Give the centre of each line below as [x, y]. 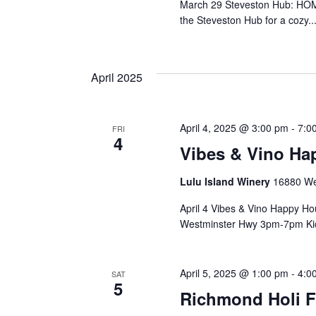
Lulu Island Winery [226, 181]
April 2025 [117, 77]
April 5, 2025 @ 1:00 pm [234, 273]
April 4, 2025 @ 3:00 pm [234, 128]
